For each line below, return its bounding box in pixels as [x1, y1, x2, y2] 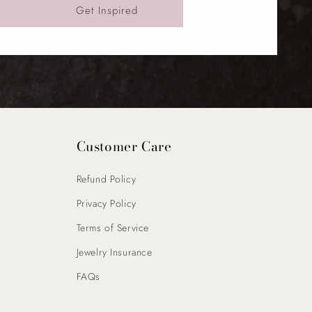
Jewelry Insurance [76, 244, 153, 259]
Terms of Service [76, 220, 150, 235]
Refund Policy [76, 171, 136, 186]
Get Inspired [75, 2, 138, 18]
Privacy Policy [76, 196, 136, 210]
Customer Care [76, 136, 172, 157]
